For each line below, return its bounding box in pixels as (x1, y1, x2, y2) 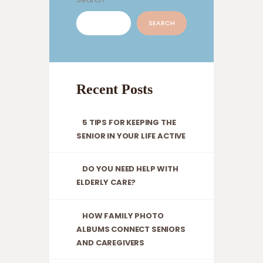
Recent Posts (76, 81, 153, 97)
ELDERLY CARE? (76, 177, 136, 188)
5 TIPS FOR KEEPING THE (82, 116, 176, 128)
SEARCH (148, 18, 175, 28)
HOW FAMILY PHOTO (82, 210, 164, 221)
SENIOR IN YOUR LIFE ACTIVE (76, 130, 186, 141)
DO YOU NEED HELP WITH (82, 163, 178, 175)
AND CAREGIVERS (76, 237, 145, 248)
